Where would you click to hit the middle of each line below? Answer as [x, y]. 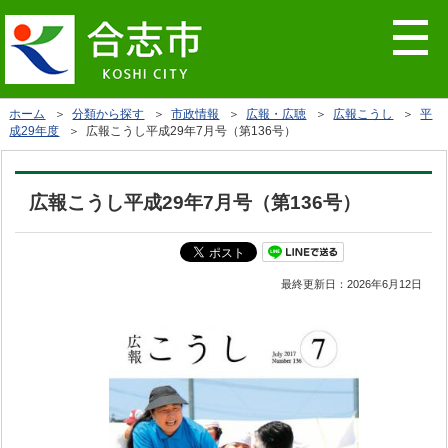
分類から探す [108, 114]
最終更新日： [314, 284]
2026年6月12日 [385, 284]
